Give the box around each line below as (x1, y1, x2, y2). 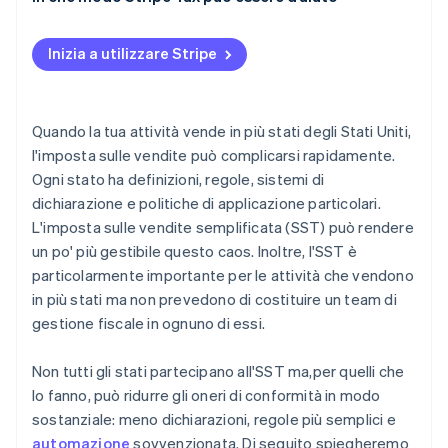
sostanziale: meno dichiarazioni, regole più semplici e (32, 409, 396, 430)
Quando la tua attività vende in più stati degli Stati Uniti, (32, 121, 412, 142)
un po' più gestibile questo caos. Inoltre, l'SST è (32, 241, 358, 262)
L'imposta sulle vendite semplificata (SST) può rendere (32, 217, 414, 238)
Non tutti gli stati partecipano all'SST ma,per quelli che (32, 361, 405, 382)
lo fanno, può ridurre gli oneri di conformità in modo (32, 385, 381, 406)
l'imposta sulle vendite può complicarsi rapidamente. (32, 145, 396, 166)
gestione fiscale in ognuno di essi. (32, 313, 265, 334)
